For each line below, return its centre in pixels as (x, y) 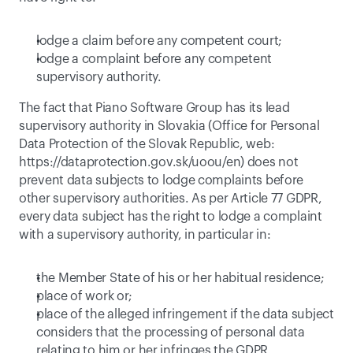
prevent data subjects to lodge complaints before (162, 180)
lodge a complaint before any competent (154, 59)
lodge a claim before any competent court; (160, 41)
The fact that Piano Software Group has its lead (154, 108)
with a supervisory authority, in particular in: (145, 235)
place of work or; (85, 296)
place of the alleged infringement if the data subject (185, 314)
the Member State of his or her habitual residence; (180, 278)
